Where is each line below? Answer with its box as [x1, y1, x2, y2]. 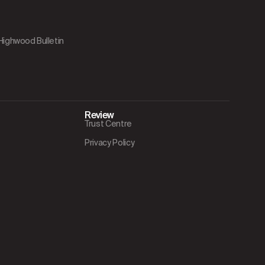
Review [85, 109, 114, 122]
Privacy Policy [85, 137, 135, 148]
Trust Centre [85, 118, 132, 130]
